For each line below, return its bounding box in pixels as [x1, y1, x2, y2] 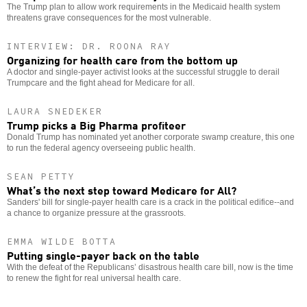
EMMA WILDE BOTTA [7, 235, 116, 247]
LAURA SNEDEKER [7, 105, 103, 117]
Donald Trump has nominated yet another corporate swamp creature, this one [7, 132, 295, 142]
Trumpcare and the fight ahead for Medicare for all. [7, 77, 195, 88]
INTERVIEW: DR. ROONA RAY [7, 40, 171, 52]
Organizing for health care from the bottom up [7, 51, 238, 68]
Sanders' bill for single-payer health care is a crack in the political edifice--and [7, 197, 294, 207]
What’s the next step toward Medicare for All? [7, 181, 236, 198]
